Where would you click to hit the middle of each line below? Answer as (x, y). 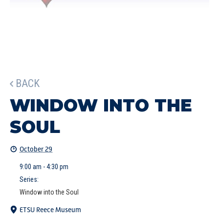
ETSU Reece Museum (50, 210)
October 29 (36, 149)
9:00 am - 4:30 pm (44, 167)
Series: (29, 179)
